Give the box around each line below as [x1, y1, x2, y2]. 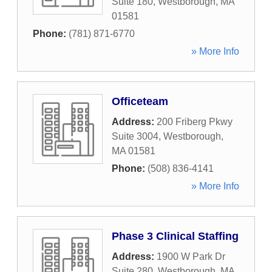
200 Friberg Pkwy [157, 117, 233, 127]
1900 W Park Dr [157, 251, 225, 262]
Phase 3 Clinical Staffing [112, 230, 239, 242]
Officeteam [112, 95, 168, 107]
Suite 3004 [112, 131, 158, 141]
